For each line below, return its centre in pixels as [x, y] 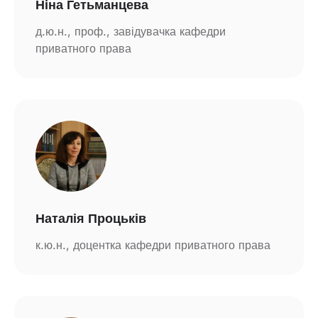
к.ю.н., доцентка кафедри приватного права [153, 245]
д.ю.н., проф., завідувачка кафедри [131, 31]
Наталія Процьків [91, 218]
